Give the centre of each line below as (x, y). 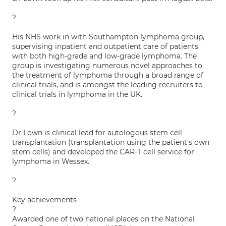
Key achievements (44, 200)
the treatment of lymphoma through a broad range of (108, 75)
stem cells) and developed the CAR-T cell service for (103, 152)
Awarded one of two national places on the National (103, 219)
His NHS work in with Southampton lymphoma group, (108, 37)
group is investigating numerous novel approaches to (107, 66)
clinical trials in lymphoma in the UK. (77, 94)
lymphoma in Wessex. (51, 161)
